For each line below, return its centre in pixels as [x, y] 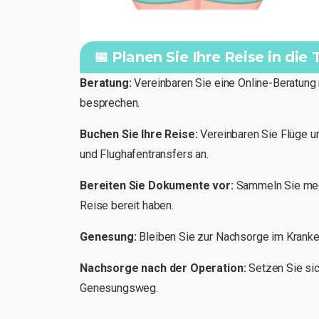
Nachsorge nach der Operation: [163, 268]
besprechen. [110, 103]
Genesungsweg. [119, 288]
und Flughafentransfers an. [144, 154]
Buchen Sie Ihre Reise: [139, 134]
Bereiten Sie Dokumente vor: [157, 185]
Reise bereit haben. [127, 205]
